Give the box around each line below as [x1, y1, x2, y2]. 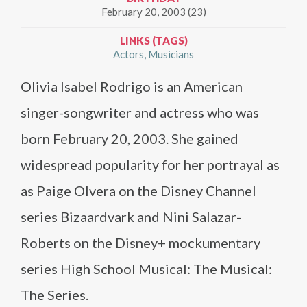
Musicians [148, 48, 194, 61]
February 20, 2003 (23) [101, 5, 206, 19]
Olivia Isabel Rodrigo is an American [21, 78, 243, 95]
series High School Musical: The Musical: [21, 260, 272, 278]
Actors [113, 48, 144, 61]
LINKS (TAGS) [119, 34, 188, 47]
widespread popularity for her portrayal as [21, 156, 280, 173]
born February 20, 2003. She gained [21, 130, 238, 147]
